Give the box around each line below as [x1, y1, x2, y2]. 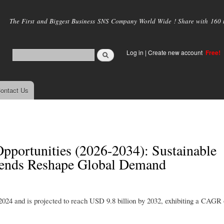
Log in [126, 48, 143, 56]
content [80, 23, 102, 32]
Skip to [80, 1, 101, 10]
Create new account [148, 48, 204, 56]
